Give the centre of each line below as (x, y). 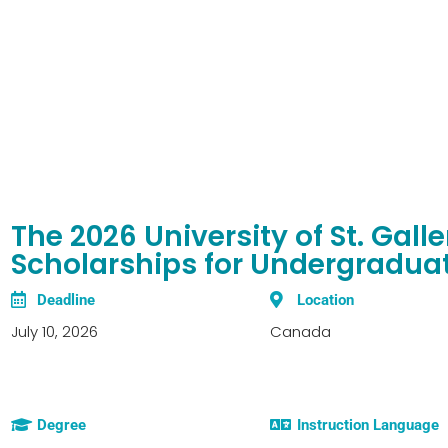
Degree (62, 424)
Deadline (66, 299)
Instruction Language (367, 424)
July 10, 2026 (54, 331)
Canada (301, 331)
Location (325, 299)
